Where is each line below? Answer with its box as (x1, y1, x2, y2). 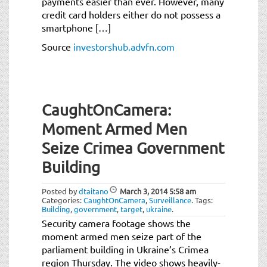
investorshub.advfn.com (73, 40, 175, 52)
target (120, 203, 142, 214)
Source (42, 40, 73, 52)
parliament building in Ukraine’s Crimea (42, 243, 209, 255)
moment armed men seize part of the (42, 229, 201, 242)
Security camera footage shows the (42, 216, 191, 229)
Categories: (42, 194, 83, 205)
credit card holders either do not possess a (42, 8, 221, 20)
